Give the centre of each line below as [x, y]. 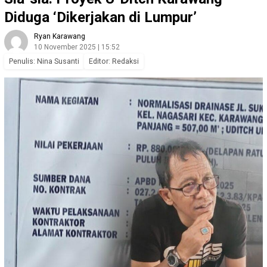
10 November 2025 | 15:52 [77, 47]
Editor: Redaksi [114, 61]
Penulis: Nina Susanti [44, 61]
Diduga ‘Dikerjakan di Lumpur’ [100, 17]
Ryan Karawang [60, 36]
